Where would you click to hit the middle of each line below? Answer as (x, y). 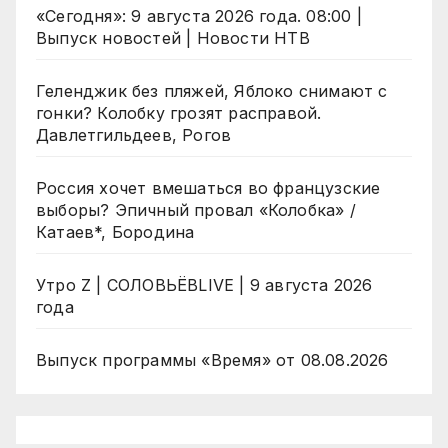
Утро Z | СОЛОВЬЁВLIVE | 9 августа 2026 (204, 285)
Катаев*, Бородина (115, 232)
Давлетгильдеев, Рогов (134, 135)
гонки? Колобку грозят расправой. (179, 113)
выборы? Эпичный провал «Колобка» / (196, 210)
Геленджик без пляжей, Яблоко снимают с (212, 91)
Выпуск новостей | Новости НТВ (173, 38)
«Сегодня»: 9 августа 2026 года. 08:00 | (199, 16)
